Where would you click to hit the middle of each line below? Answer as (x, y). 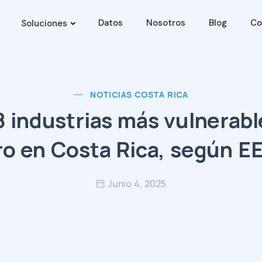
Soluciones (44, 23)
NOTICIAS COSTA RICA (139, 94)
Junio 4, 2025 (137, 184)
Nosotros (166, 23)
